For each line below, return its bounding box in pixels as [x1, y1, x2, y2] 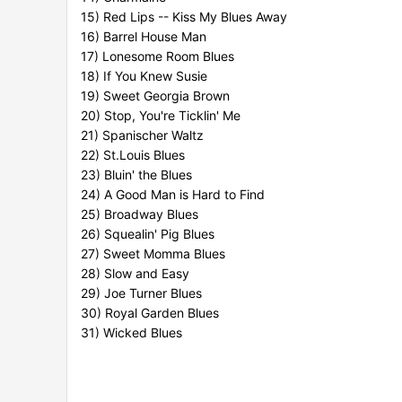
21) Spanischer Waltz [81, 127, 204, 144]
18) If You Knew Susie [81, 68, 207, 84]
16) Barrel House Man [81, 29, 206, 45]
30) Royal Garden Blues [81, 305, 219, 321]
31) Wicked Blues [81, 325, 182, 341]
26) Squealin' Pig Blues [81, 226, 214, 242]
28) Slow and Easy [81, 266, 189, 282]
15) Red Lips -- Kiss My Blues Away [81, 9, 287, 25]
